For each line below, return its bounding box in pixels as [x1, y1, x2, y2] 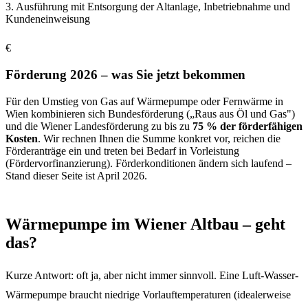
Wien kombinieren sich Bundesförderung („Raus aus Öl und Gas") [5, 107, 295, 120]
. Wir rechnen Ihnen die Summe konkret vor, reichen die [38, 132, 280, 144]
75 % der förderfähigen [190, 120, 302, 132]
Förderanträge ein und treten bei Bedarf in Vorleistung [5, 144, 239, 157]
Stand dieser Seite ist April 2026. [5, 169, 147, 181]
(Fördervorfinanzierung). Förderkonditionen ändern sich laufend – [5, 157, 291, 169]
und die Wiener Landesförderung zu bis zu [5, 120, 190, 132]
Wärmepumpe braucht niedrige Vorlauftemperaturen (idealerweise [5, 288, 291, 300]
